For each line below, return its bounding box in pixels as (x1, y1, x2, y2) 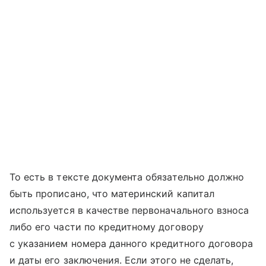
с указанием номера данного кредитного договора (9, 237, 254, 250)
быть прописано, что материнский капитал (9, 188, 214, 200)
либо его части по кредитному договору (9, 221, 204, 233)
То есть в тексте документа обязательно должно (9, 171, 245, 183)
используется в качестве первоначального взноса (9, 204, 249, 217)
